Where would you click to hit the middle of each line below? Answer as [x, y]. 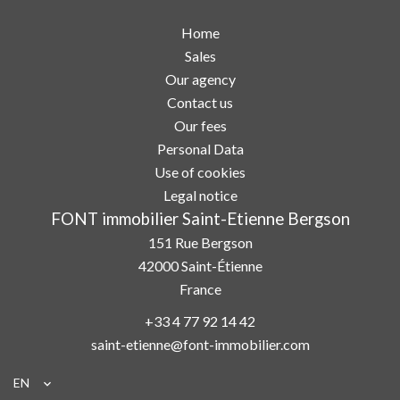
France [200, 288]
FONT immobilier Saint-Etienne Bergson [200, 218]
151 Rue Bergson [200, 242]
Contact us [200, 102]
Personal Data [200, 148]
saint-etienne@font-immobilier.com [200, 344]
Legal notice [200, 195]
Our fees [200, 125]
